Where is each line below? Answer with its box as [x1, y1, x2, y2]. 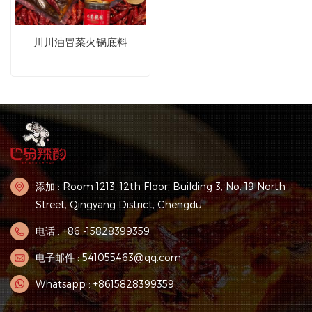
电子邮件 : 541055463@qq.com [36, 251, 181, 264]
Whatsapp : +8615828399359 [36, 278, 174, 290]
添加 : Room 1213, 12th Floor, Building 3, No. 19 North [36, 180, 286, 193]
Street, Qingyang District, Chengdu [36, 198, 202, 211]
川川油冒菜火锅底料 [33, 35, 127, 49]
